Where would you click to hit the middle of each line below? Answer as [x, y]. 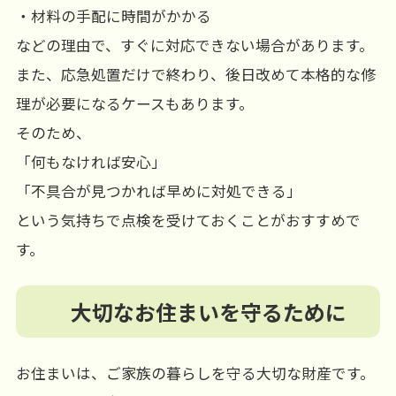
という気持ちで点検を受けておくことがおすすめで [188, 221]
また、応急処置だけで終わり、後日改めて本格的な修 [195, 75]
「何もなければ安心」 [91, 162]
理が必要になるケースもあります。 [134, 104]
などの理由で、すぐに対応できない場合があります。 [194, 46]
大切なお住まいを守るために [208, 311]
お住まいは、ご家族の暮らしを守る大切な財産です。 [195, 373]
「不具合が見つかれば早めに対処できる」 [158, 191]
